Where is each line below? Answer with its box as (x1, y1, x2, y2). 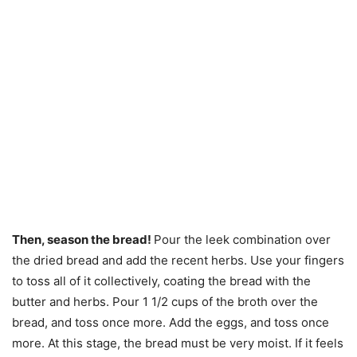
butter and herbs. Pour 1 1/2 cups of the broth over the (12, 293, 318, 309)
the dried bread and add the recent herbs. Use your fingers (12, 252, 344, 268)
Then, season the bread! (12, 231, 154, 247)
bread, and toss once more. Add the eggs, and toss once (12, 314, 329, 330)
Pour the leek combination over (154, 231, 331, 247)
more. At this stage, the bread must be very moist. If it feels (12, 335, 343, 351)
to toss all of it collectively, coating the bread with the (12, 273, 311, 288)
